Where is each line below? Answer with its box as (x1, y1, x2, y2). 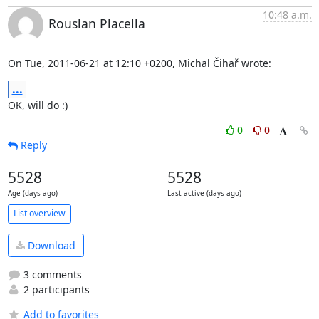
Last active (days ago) (167, 188, 241, 198)
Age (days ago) (7, 188, 58, 198)
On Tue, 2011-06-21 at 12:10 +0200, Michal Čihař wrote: (7, 56, 271, 70)
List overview (13, 207, 66, 219)
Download (25, 238, 75, 252)
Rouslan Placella (48, 14, 145, 32)
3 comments (20, 268, 82, 281)
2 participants (20, 283, 90, 296)
